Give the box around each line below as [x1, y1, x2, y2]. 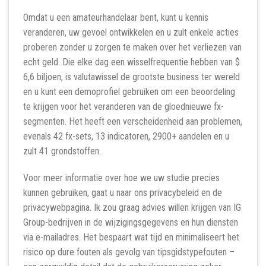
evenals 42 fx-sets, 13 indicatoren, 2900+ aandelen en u [23, 130, 229, 142]
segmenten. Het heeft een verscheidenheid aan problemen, [23, 115, 242, 127]
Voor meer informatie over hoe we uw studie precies [23, 172, 220, 184]
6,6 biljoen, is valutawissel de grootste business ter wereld [23, 71, 240, 83]
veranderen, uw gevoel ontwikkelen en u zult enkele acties [23, 26, 239, 38]
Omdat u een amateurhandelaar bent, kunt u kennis [23, 11, 208, 23]
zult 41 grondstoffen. [23, 145, 101, 157]
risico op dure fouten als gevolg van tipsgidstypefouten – [23, 246, 235, 258]
